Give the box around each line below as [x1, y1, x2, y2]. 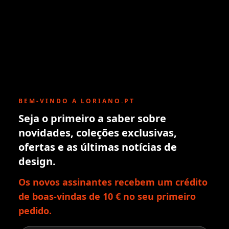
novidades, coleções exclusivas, [18, 126, 177, 140]
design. [18, 154, 56, 169]
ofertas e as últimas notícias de [18, 140, 177, 154]
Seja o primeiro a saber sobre [18, 111, 166, 126]
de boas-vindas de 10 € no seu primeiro [18, 190, 196, 203]
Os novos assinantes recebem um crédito [18, 176, 208, 189]
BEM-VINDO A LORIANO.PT [18, 97, 135, 106]
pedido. [18, 204, 52, 217]
